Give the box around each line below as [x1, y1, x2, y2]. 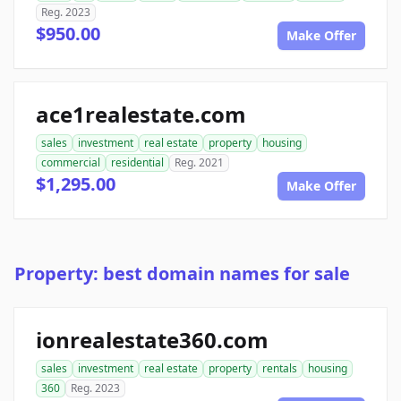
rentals [262, 361, 297, 377]
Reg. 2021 [175, 155, 224, 171]
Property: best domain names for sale [14, 261, 350, 286]
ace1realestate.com [36, 99, 246, 130]
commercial [41, 155, 100, 171]
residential [111, 155, 164, 171]
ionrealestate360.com [36, 325, 269, 355]
